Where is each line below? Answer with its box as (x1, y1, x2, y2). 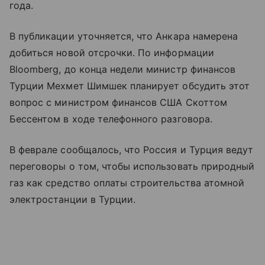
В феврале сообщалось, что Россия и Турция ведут (9, 143, 254, 156)
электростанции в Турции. (9, 193, 136, 205)
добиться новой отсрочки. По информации (9, 46, 214, 59)
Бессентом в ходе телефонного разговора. (9, 112, 212, 125)
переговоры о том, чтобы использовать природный (9, 160, 255, 172)
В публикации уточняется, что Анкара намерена (9, 30, 238, 42)
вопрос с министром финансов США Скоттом (9, 96, 227, 108)
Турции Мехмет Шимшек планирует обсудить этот (9, 79, 250, 92)
